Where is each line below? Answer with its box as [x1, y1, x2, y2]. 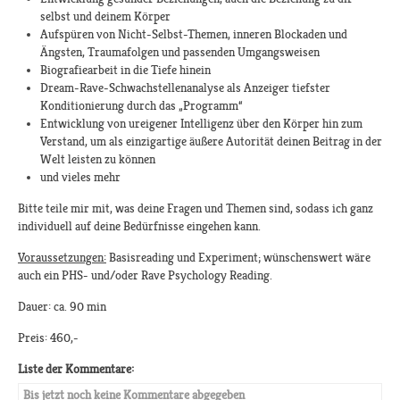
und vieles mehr [40, 170, 121, 185]
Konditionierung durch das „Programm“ [40, 98, 243, 113]
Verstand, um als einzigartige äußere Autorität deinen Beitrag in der [40, 134, 382, 149]
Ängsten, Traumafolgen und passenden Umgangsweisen [40, 45, 320, 60]
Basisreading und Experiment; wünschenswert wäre [106, 250, 371, 265]
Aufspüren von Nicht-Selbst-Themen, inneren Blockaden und [40, 27, 347, 42]
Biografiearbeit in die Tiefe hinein [40, 62, 211, 78]
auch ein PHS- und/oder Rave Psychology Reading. [18, 268, 272, 283]
